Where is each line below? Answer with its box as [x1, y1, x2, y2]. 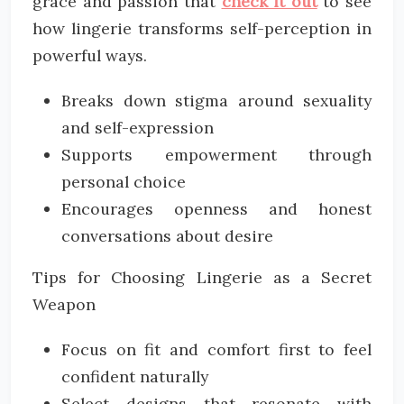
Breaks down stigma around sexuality [61, 90, 372, 111]
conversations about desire [61, 225, 273, 246]
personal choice [61, 171, 186, 192]
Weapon [32, 294, 96, 315]
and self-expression [61, 117, 214, 138]
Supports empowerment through [61, 144, 372, 165]
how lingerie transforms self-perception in [32, 18, 372, 39]
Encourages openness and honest [61, 198, 372, 219]
